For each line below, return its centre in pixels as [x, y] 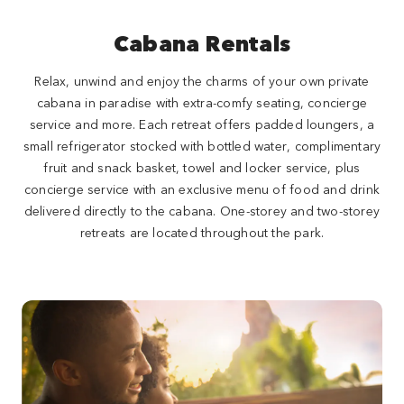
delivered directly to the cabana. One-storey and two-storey [202, 210]
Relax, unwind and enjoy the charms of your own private [202, 80]
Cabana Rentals [202, 42]
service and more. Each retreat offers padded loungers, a [202, 124]
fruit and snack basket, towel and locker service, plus [202, 167]
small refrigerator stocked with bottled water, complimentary [202, 145]
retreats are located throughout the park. [202, 232]
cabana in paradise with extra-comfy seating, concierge [202, 102]
